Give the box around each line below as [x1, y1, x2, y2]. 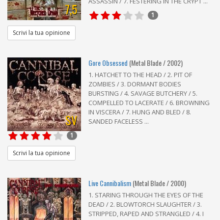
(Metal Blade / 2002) [129, 57, 183, 68]
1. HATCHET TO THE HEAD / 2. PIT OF [88, 70, 192, 79]
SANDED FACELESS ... [88, 116, 149, 126]
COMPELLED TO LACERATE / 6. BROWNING [88, 98, 210, 107]
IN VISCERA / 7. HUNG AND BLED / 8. [88, 107, 191, 116]
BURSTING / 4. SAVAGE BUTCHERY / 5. [88, 88, 197, 98]
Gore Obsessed [88, 57, 128, 68]
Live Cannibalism [88, 177, 131, 188]
